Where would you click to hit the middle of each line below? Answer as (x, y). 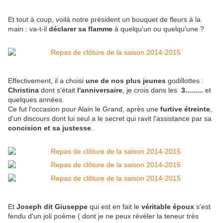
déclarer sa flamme (82, 29)
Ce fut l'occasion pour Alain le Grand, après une (84, 109)
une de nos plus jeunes (127, 81)
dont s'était (59, 90)
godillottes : (186, 81)
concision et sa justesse (50, 128)
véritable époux (168, 207)
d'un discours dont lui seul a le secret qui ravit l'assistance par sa (110, 119)
